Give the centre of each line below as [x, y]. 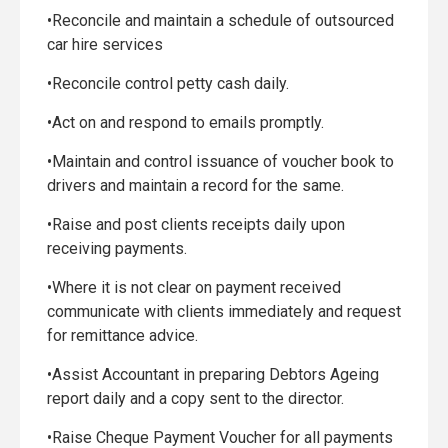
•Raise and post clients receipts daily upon [196, 224]
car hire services [105, 44]
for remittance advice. [122, 335]
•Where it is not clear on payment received [194, 287]
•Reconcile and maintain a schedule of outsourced [220, 20]
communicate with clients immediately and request [224, 311]
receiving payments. [117, 248]
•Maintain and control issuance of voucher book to [220, 161]
